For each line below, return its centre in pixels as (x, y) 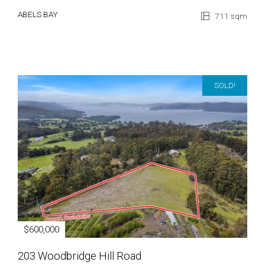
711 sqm (230, 16)
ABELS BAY (38, 14)
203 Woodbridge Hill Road (80, 256)
